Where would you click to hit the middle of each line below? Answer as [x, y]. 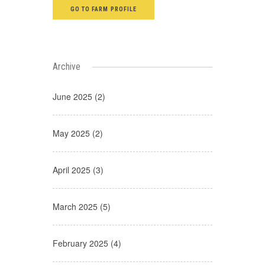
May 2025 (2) [78, 133]
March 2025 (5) [82, 207]
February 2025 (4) [87, 243]
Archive [67, 67]
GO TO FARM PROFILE [104, 9]
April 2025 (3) [78, 170]
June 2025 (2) [79, 97]
